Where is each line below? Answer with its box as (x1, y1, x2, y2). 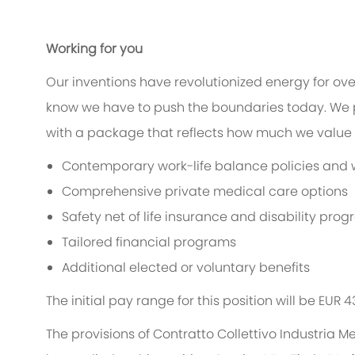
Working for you (46, 40, 143, 59)
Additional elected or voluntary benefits (62, 258, 313, 277)
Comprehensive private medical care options (62, 182, 351, 201)
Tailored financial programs (62, 233, 239, 252)
